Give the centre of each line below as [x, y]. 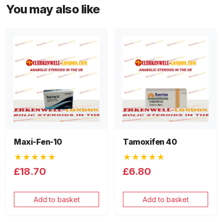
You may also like [53, 9]
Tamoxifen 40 [150, 142]
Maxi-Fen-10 [38, 142]
